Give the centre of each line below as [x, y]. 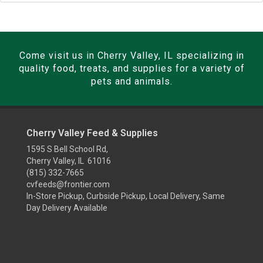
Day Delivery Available [67, 208]
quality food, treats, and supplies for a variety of [131, 68]
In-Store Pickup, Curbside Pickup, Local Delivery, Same [126, 196]
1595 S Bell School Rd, [67, 149]
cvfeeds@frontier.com [68, 184]
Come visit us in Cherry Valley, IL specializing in [131, 55]
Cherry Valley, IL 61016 [69, 161]
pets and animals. [131, 81]
